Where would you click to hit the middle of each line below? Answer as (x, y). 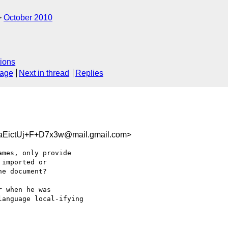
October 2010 (28, 18)
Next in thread (44, 73)
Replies (89, 73)
